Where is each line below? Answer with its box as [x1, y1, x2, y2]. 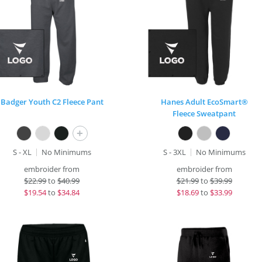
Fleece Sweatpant [173, 108, 236, 119]
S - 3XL [163, 147, 186, 157]
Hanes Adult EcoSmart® [160, 96, 248, 107]
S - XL [12, 147, 32, 157]
